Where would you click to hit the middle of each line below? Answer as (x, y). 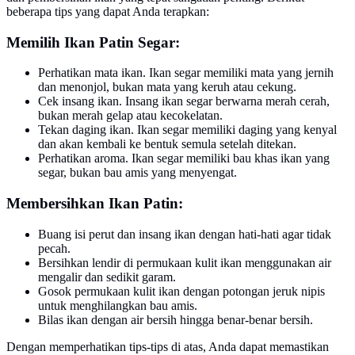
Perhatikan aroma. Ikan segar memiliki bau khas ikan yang (184, 158)
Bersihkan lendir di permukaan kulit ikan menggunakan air (185, 262)
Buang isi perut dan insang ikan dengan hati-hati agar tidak (185, 234)
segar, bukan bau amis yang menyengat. (137, 173)
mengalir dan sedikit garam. (107, 277)
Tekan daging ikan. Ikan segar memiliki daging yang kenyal (187, 130)
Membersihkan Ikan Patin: (95, 204)
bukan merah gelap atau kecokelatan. (130, 116)
